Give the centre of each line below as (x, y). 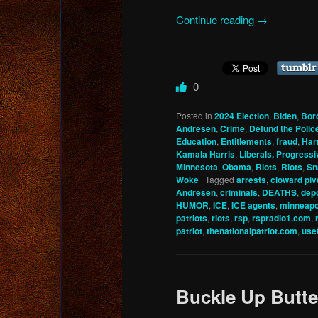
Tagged (220, 179)
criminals (239, 192)
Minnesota (197, 166)
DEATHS (279, 192)
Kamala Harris (205, 154)
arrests (251, 179)
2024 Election (242, 115)
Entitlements (246, 141)
